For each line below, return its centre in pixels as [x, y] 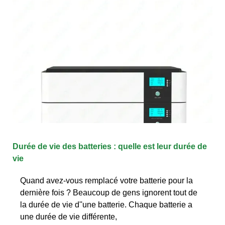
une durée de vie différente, [69, 216]
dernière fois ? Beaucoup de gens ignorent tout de [109, 192]
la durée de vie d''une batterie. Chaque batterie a [106, 204]
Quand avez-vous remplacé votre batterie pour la [106, 180]
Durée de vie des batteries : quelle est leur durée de [110, 146]
